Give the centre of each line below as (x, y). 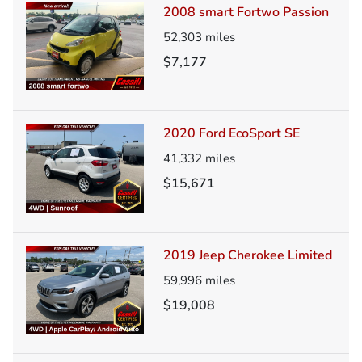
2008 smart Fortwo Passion (246, 12)
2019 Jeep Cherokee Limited (248, 255)
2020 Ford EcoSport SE (232, 134)
